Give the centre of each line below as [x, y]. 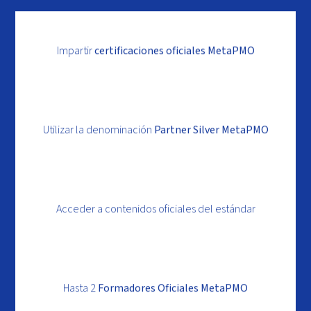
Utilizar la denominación [98, 130]
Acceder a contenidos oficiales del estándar [155, 209]
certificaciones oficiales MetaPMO [174, 51]
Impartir [75, 51]
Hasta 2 [81, 288]
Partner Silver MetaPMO [211, 130]
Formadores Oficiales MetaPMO [173, 288]
